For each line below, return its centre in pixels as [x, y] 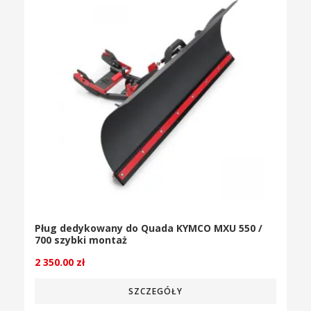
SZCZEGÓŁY [155, 291]
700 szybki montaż [81, 240]
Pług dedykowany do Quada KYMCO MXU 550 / [149, 228]
